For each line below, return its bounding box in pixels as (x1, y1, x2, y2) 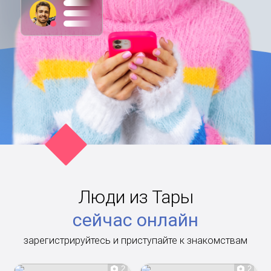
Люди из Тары (77, 185, 194, 208)
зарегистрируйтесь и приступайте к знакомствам (24, 233, 247, 246)
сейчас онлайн (73, 208, 198, 231)
